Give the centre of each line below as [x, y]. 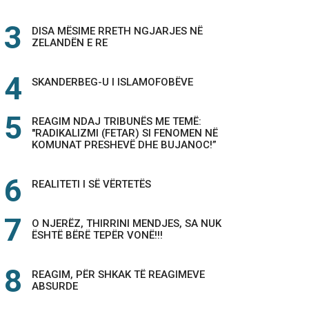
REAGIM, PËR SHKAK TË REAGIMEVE [118, 275]
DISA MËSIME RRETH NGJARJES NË [117, 31]
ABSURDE [55, 286]
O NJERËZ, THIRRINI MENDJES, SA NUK [127, 223]
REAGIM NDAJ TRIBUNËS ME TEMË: [117, 121]
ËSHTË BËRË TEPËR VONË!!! [97, 235]
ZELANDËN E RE [70, 43]
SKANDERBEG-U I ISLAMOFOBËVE [112, 82]
